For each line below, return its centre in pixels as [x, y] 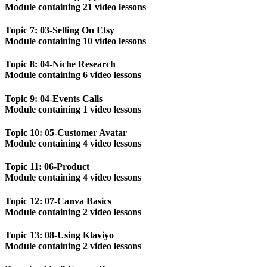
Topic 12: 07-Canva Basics [58, 201]
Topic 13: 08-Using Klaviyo [59, 235]
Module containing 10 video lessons [75, 41]
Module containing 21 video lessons [75, 7]
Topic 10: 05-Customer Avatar [66, 132]
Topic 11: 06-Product [47, 167]
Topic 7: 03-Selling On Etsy [60, 30]
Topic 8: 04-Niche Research [60, 64]
